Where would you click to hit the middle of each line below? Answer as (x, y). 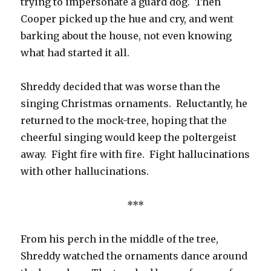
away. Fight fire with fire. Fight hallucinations (135, 155)
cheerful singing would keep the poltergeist (129, 138)
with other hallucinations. (85, 171)
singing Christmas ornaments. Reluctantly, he (134, 104)
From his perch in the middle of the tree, (120, 239)
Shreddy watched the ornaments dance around (134, 256)
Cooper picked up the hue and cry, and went (127, 19)
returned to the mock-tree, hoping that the (124, 121)
